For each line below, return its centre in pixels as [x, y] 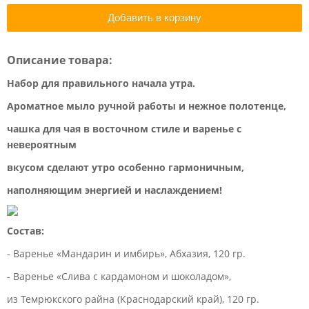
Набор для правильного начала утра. [101, 83]
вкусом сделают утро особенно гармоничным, [126, 167]
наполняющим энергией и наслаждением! [114, 190]
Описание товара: [60, 60]
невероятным [42, 144]
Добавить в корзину [154, 18]
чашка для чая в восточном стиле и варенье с [124, 129]
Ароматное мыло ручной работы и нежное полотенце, [147, 106]
